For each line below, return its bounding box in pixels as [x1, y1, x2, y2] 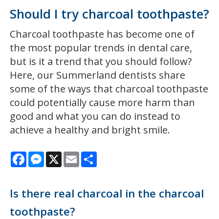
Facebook [26, 151, 59, 160]
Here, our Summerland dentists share [10, 68, 185, 82]
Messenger [44, 151, 83, 160]
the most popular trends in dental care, [10, 41, 192, 54]
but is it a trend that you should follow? [10, 55, 192, 68]
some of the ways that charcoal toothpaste [10, 82, 208, 95]
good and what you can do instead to [10, 109, 180, 123]
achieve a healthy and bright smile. [10, 123, 170, 136]
